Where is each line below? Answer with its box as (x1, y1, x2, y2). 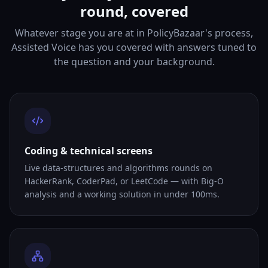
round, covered (80, 1, 188, 21)
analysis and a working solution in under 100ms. (25, 188, 220, 200)
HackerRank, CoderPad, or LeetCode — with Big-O (25, 175, 224, 187)
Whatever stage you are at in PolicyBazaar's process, (15, 26, 253, 39)
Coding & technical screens (25, 144, 153, 157)
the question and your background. (53, 55, 215, 68)
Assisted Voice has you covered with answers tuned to (11, 41, 257, 54)
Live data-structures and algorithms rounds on (25, 162, 212, 173)
